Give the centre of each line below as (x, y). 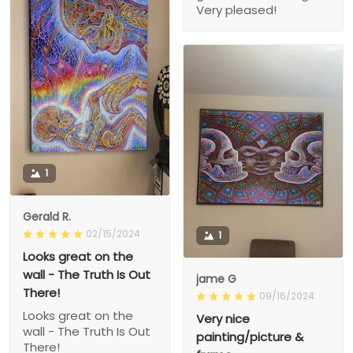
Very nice (223, 318)
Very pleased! (236, 10)
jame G (216, 279)
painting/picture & (250, 336)
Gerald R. (47, 217)
